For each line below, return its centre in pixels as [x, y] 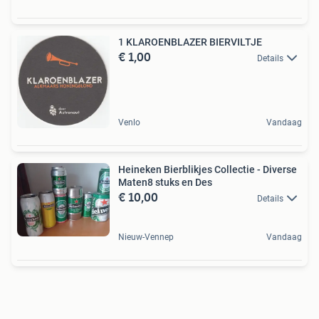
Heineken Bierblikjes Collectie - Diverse [208, 169]
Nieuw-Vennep [146, 237]
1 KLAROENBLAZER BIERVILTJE [190, 42]
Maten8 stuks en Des [165, 182]
